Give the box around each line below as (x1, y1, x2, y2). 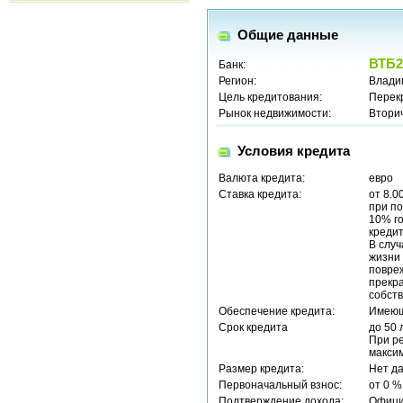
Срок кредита (219, 321, 288, 334)
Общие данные (237, 27, 338, 42)
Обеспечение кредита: (219, 305, 335, 318)
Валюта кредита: (219, 172, 305, 184)
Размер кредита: (219, 363, 304, 375)
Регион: (219, 75, 256, 87)
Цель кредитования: (219, 91, 322, 103)
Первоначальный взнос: (219, 379, 342, 391)
